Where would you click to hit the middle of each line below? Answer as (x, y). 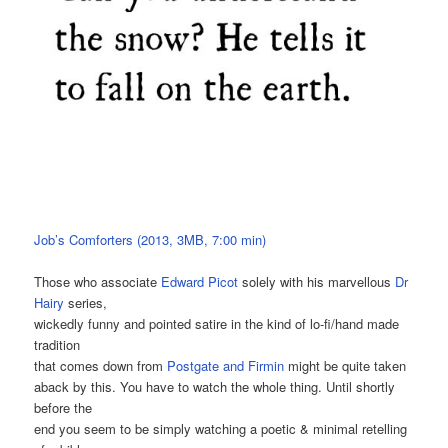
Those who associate (98, 282)
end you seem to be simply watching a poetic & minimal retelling (221, 429)
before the (63, 408)
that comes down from (101, 366)
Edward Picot (200, 282)
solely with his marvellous (317, 282)
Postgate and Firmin (226, 366)
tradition (57, 345)
